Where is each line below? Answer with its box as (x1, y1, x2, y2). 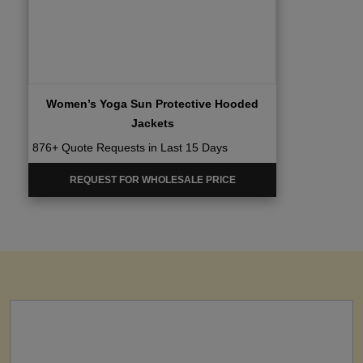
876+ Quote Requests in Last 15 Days (32, 140, 228, 154)
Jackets (130, 116, 174, 130)
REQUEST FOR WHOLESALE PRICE (69, 173, 236, 186)
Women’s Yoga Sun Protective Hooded (46, 96, 258, 110)
